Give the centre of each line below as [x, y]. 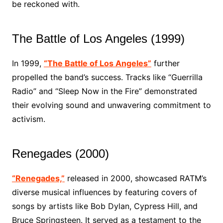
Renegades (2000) [60, 154]
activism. [28, 119]
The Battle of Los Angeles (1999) [98, 39]
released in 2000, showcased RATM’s [135, 178]
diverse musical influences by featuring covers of [104, 192]
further [165, 63]
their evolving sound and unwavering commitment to [111, 105]
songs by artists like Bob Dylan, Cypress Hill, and [105, 206]
